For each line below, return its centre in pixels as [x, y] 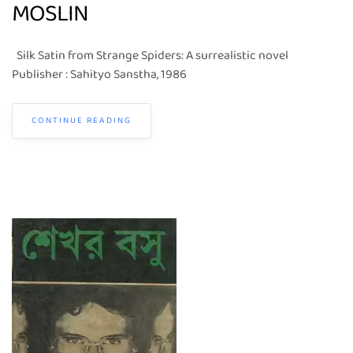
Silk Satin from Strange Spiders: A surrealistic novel [152, 56]
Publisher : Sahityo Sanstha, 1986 [102, 74]
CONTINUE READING [82, 121]
